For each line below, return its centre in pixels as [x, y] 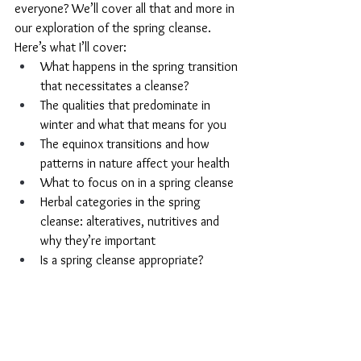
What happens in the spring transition [141, 66]
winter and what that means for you [133, 124]
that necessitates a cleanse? [114, 86]
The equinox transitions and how [127, 144]
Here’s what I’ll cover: [71, 47]
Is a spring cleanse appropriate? [122, 260]
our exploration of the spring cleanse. [114, 28]
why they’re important [98, 241]
